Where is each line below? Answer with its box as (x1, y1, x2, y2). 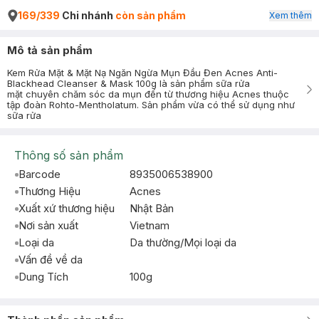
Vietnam (130, 219, 169, 232)
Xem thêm (269, 10, 312, 21)
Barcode (19, 167, 61, 181)
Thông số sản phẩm (14, 148, 123, 162)
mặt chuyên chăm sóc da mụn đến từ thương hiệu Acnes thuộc (7, 88, 289, 100)
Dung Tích (19, 270, 68, 283)
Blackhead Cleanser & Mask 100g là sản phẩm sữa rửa (7, 78, 250, 89)
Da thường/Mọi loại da (130, 236, 236, 249)
